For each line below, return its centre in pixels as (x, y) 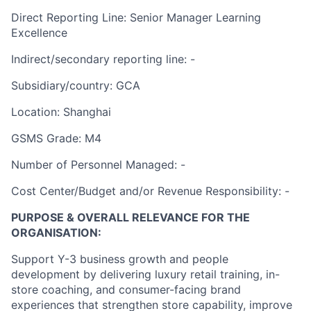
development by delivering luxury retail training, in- (145, 274)
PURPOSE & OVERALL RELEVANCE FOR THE (131, 217)
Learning (237, 17)
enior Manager (175, 17)
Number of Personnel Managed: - (98, 164)
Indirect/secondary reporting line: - (103, 59)
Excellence (39, 32)
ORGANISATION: (56, 232)
